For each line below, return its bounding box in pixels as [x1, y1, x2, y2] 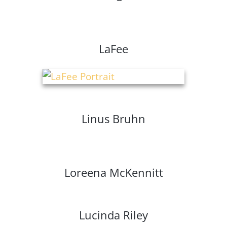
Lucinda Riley [79, 207, 148, 223]
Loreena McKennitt [64, 165, 163, 180]
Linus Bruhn [82, 111, 145, 127]
